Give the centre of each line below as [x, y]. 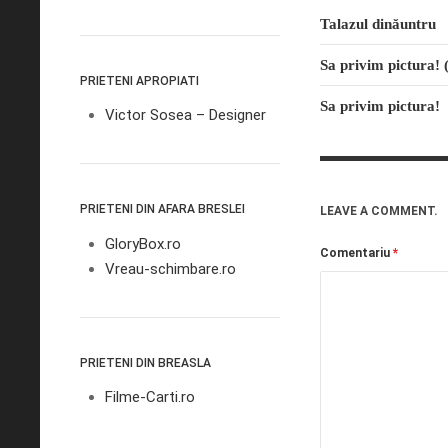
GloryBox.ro [143, 243]
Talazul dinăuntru [378, 23]
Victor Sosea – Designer [185, 115]
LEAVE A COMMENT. [379, 210]
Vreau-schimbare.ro [170, 268]
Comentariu [356, 252]
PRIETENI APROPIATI [139, 80]
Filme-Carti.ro [150, 397]
